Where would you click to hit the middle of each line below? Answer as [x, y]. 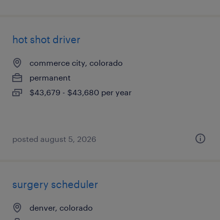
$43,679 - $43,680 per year [81, 92]
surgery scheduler [55, 184]
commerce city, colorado [76, 63]
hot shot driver [46, 39]
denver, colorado [61, 207]
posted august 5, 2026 [54, 139]
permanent [50, 77]
